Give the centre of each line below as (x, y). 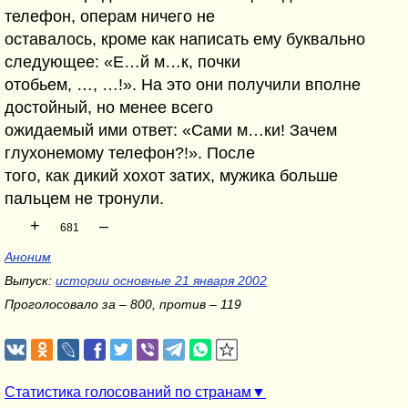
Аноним (28, 257)
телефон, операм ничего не (110, 16)
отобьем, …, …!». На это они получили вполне (183, 85)
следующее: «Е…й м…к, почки (122, 62)
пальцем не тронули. (84, 199)
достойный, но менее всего (109, 107)
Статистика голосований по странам (128, 392)
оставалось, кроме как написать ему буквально (185, 39)
